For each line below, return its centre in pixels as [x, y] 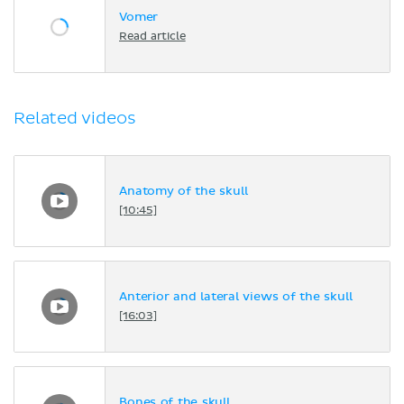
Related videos [75, 118]
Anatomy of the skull [184, 192]
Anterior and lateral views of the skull [236, 298]
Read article [152, 37]
